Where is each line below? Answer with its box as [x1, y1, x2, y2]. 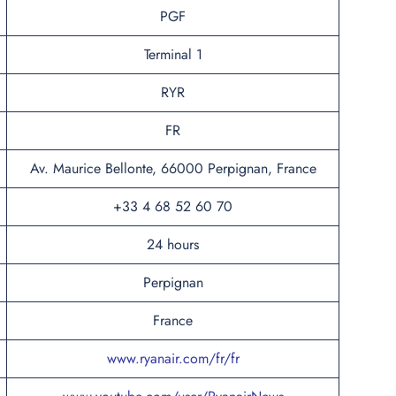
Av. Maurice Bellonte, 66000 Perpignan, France [29, 157, 316, 179]
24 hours [147, 233, 199, 255]
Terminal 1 [143, 43, 202, 65]
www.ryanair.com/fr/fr [106, 347, 240, 369]
